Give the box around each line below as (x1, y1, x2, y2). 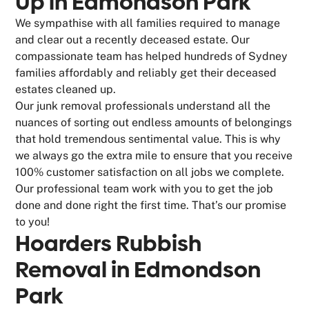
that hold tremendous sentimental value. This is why (15, 132, 281, 146)
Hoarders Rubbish (15, 228, 202, 259)
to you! (15, 215, 50, 228)
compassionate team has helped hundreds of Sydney (15, 49, 288, 63)
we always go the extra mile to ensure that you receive (15, 148, 293, 162)
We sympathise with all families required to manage (15, 16, 281, 30)
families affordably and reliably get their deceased (15, 66, 277, 79)
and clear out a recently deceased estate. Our (15, 32, 250, 46)
